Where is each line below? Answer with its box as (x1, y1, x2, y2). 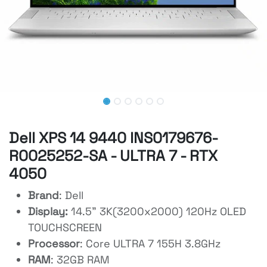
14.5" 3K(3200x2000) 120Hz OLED (71, 204, 246, 218)
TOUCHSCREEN (28, 220, 102, 234)
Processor (28, 236, 80, 250)
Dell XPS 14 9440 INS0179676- (9, 128, 218, 147)
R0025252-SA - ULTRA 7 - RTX (9, 145, 218, 165)
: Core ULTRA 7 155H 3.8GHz (80, 236, 221, 250)
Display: (28, 204, 71, 218)
